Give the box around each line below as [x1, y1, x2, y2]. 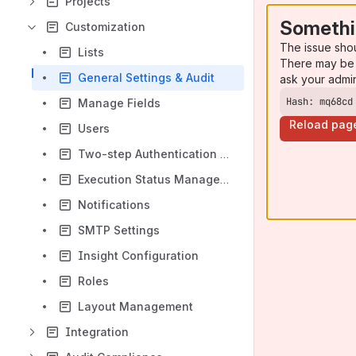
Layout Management [78, 300, 193, 313]
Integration [65, 325, 129, 339]
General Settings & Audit [78, 71, 215, 84]
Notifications [78, 198, 150, 211]
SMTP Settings [78, 223, 160, 237]
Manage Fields [78, 96, 161, 110]
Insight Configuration [78, 249, 199, 262]
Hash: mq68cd [286, 95, 353, 108]
